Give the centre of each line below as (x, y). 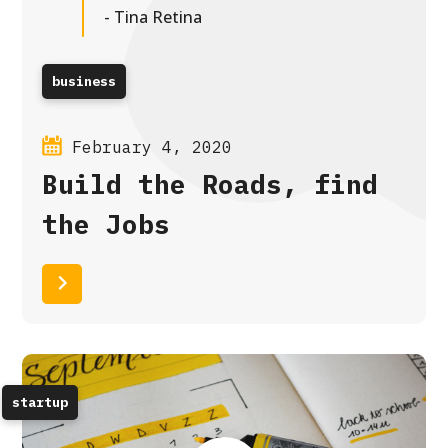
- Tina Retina (153, 17)
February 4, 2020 (152, 147)
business (84, 82)
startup (40, 403)
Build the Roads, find (210, 184)
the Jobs (106, 224)
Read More (131, 284)
